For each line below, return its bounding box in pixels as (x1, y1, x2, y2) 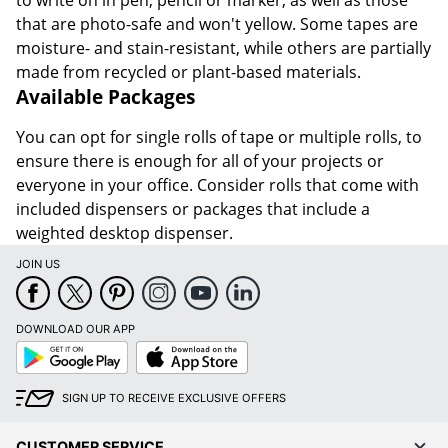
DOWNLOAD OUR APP (16, 322, 135, 337)
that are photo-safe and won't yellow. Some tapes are (16, 13, 418, 36)
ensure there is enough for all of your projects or (16, 150, 384, 173)
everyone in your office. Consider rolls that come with (16, 174, 419, 197)
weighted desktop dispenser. (16, 222, 233, 245)
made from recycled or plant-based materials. (16, 61, 361, 84)
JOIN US (16, 257, 60, 272)
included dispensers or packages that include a (16, 198, 370, 221)
